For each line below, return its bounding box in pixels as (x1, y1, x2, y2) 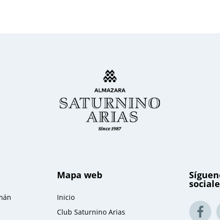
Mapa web (57, 168, 103, 181)
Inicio (57, 192, 75, 202)
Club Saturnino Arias (57, 207, 126, 217)
